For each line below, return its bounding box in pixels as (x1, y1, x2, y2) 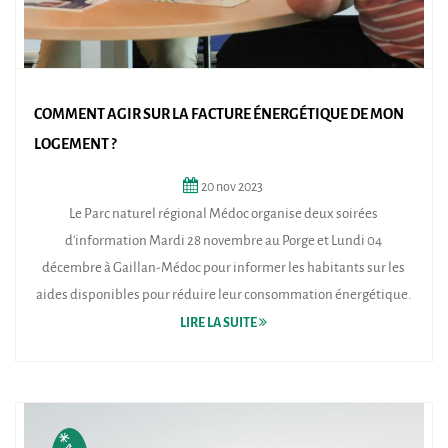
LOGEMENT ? (34, 134, 116, 154)
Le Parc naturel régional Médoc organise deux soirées (68, 203, 378, 223)
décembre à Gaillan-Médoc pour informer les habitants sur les (41, 257, 405, 277)
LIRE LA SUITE (179, 313, 259, 331)
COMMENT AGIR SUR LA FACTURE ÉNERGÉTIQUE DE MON (34, 104, 404, 124)
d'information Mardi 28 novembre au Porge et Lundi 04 (64, 230, 382, 250)
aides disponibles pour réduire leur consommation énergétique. (35, 284, 411, 304)
